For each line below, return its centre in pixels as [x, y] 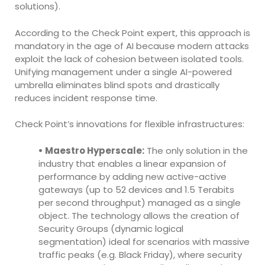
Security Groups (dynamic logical [111, 228]
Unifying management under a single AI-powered [123, 72]
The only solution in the [196, 150]
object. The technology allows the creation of [139, 215]
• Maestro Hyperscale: [91, 150]
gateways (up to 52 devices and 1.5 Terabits [136, 189]
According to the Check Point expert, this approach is [132, 33]
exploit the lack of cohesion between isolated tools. [129, 59]
